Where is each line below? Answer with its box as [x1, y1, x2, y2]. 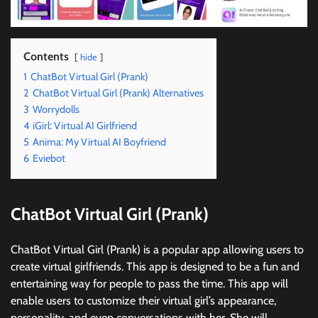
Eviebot [33, 151, 65, 165]
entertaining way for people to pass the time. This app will [11, 276, 288, 290]
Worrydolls [33, 102, 79, 116]
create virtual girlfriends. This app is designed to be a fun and [11, 259, 300, 273]
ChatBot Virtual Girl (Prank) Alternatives [33, 86, 204, 99]
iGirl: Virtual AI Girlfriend [33, 119, 137, 132]
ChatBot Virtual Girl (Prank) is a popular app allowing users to [11, 242, 304, 256]
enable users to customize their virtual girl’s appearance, [11, 293, 276, 307]
